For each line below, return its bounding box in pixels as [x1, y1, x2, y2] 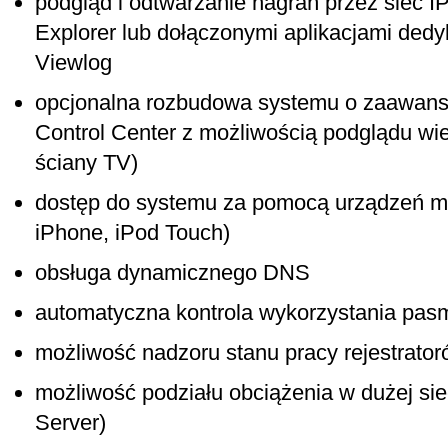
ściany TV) [35, 150, 138, 175]
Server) [35, 410, 106, 435]
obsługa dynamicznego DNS [35, 260, 310, 285]
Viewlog [35, 50, 112, 75]
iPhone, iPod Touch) [35, 220, 230, 245]
